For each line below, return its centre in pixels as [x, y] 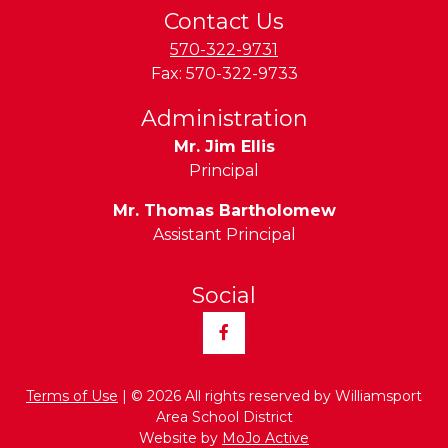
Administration [224, 118]
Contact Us [224, 21]
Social [224, 295]
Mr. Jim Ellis [224, 146]
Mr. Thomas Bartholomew [224, 210]
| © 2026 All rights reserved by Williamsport [270, 396]
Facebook [257, 331]
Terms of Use [72, 396]
